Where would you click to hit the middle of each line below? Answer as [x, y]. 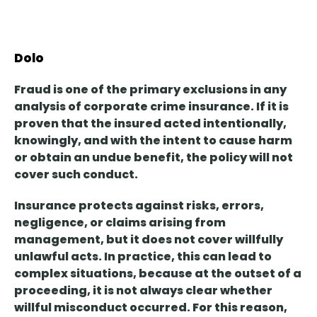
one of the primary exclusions [156, 90]
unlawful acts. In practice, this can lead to [143, 257]
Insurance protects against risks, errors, [139, 206]
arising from [186, 223]
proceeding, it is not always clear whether [143, 291]
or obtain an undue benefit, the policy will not [154, 158]
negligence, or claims [80, 223]
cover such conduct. [76, 175]
